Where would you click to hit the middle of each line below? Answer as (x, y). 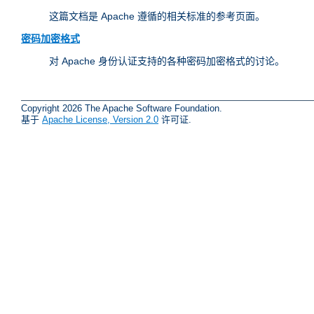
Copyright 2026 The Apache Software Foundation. (122, 108)
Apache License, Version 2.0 (100, 119)
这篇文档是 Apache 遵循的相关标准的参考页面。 (157, 16)
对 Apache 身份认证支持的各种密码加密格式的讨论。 (167, 61)
